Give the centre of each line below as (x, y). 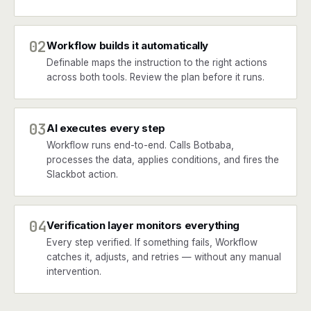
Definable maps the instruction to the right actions (157, 62)
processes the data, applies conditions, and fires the (163, 160)
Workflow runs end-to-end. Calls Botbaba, (140, 145)
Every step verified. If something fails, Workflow (152, 242)
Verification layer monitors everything (143, 225)
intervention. (74, 271)
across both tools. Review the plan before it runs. (155, 77)
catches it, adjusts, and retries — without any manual (164, 257)
